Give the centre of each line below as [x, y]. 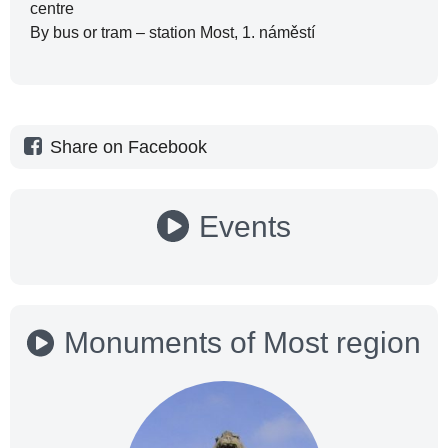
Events [245, 226]
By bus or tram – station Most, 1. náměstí [172, 32]
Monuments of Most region [242, 342]
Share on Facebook [128, 146]
